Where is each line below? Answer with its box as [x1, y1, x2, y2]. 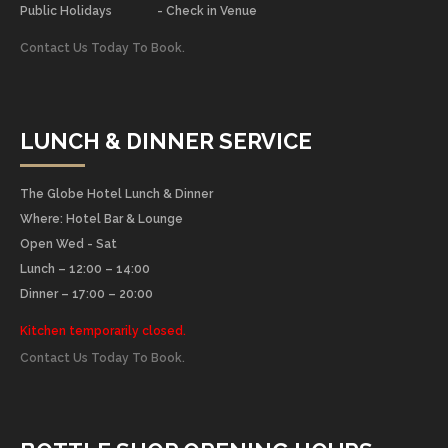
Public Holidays [20, 4, 112, 19]
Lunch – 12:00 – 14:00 [20, 262, 150, 277]
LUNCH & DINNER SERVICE [20, 128, 312, 155]
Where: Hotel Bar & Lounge [20, 212, 183, 227]
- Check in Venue [157, 4, 257, 19]
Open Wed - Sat [20, 237, 117, 252]
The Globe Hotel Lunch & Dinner [20, 187, 213, 202]
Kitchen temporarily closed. [20, 324, 186, 339]
